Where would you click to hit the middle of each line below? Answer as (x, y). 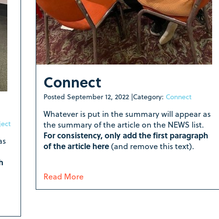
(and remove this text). (152, 146)
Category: (149, 96)
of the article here (77, 146)
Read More (63, 176)
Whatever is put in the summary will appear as (127, 113)
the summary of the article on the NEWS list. (123, 124)
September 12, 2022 (98, 96)
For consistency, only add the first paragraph (126, 135)
